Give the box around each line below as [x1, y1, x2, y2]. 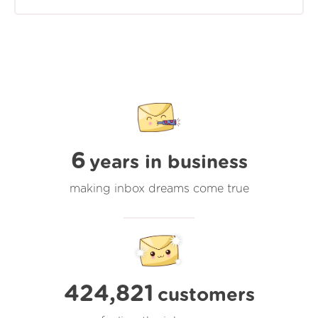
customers [157, 285, 255, 305]
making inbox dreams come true [69, 182, 249, 194]
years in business [89, 153, 248, 172]
